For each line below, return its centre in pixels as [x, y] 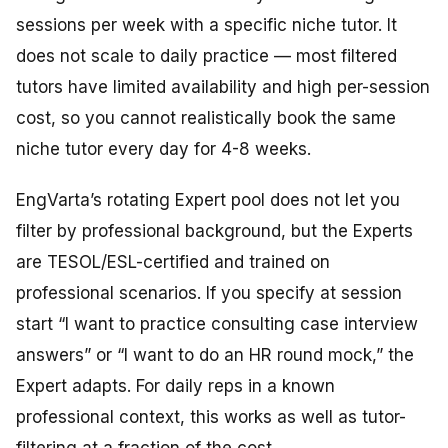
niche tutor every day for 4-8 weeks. [163, 149]
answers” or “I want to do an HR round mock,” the [215, 355]
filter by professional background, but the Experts [214, 231]
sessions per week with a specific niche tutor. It [206, 25]
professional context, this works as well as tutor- [211, 417]
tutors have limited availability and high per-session [223, 87]
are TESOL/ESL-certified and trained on [173, 262]
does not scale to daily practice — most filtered [206, 56]
